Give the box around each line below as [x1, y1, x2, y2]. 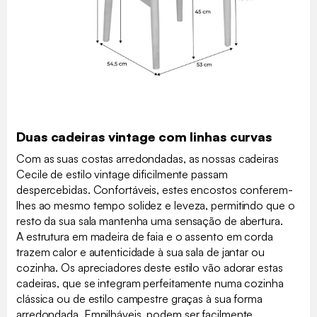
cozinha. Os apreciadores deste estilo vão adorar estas [16, 260, 283, 275]
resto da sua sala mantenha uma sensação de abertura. [16, 213, 283, 228]
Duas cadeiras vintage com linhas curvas [16, 128, 272, 144]
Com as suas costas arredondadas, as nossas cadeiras [16, 151, 279, 166]
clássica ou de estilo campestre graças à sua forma [16, 291, 263, 306]
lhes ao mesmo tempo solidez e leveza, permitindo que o [16, 197, 295, 212]
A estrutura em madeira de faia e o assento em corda [16, 229, 273, 243]
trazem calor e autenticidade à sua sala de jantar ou [16, 244, 265, 259]
